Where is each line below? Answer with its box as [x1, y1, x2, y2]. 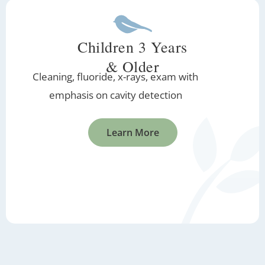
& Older [105, 56, 160, 76]
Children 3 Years [77, 37, 188, 57]
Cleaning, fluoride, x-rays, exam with [33, 70, 198, 83]
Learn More [106, 126, 159, 140]
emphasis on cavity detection [49, 88, 182, 102]
